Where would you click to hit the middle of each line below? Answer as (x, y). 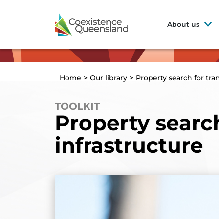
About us (183, 24)
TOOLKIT (77, 106)
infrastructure (129, 145)
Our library (109, 77)
